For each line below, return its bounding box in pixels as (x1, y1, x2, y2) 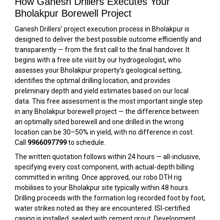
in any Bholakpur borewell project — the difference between (15, 107, 199, 115)
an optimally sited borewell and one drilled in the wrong (15, 117, 184, 126)
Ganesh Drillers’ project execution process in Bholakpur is (15, 25, 190, 33)
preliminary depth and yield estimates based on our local (15, 86, 189, 95)
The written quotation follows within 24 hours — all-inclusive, (15, 152, 200, 161)
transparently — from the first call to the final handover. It (15, 45, 190, 54)
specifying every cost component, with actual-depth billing (15, 163, 194, 171)
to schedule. (67, 138, 106, 146)
